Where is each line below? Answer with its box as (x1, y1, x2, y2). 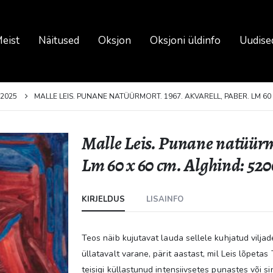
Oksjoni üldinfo (150, 34, 221, 48)
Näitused (38, 34, 79, 48)
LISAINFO (146, 193, 183, 205)
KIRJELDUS (82, 193, 125, 205)
